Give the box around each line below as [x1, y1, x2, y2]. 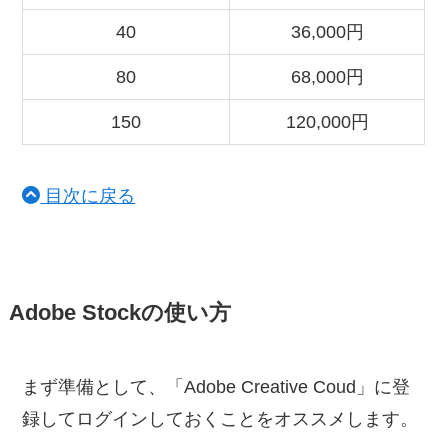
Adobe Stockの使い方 [8, 301, 231, 326]
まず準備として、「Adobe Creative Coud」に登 [22, 377, 411, 398]
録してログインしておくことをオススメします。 [22, 409, 419, 430]
